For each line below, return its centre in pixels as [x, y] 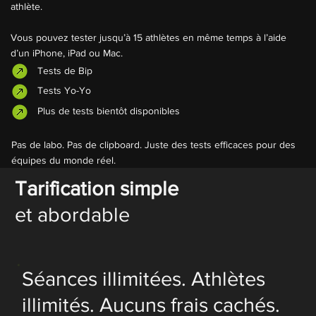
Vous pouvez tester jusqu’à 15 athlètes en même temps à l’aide [149, 37]
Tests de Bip [65, 70]
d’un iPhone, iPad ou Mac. [67, 53]
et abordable [72, 215]
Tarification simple [96, 189]
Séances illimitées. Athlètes [144, 279]
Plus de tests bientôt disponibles [109, 111]
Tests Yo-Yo [65, 91]
